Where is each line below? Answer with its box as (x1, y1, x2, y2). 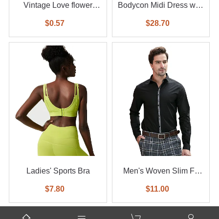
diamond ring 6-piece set (15, 12, 101, 21)
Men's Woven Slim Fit (123, 167, 146, 175)
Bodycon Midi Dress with (118, 1, 204, 10)
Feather (147, 12, 175, 21)
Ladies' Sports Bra (26, 167, 90, 175)
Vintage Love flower (23, 1, 93, 10)
